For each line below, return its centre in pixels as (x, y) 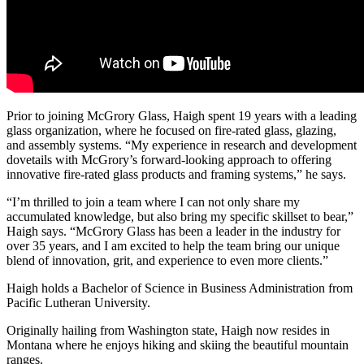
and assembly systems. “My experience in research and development (182, 145)
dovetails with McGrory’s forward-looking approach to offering (169, 159)
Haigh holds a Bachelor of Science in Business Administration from (180, 288)
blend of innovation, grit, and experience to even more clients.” (167, 260)
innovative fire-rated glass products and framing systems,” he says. (176, 174)
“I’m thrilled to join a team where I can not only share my (153, 201)
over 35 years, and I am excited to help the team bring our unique (173, 245)
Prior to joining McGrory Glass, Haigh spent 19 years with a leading (182, 115)
